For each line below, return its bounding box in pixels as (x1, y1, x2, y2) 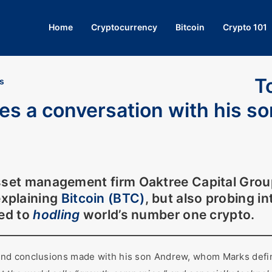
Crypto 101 (223, 22, 267, 32)
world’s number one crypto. (83, 207, 255, 222)
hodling (33, 207, 80, 222)
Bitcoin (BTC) (61, 191, 145, 206)
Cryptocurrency (91, 22, 157, 32)
